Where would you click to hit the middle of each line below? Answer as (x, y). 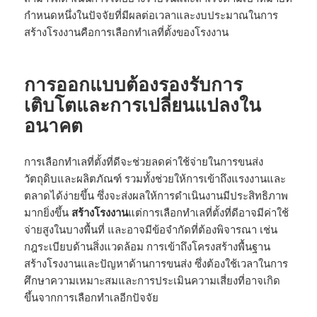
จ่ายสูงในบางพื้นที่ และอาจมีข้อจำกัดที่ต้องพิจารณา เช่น (151, 229)
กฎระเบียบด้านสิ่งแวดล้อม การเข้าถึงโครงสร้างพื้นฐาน (148, 246)
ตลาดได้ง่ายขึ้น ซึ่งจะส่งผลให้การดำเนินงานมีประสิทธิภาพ (156, 195)
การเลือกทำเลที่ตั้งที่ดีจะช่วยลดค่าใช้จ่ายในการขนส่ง (144, 161)
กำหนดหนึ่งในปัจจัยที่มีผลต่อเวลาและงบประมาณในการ (151, 15)
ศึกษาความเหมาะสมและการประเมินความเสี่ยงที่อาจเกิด (152, 280)
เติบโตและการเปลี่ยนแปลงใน (143, 104)
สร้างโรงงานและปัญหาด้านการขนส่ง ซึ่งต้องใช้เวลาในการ (156, 263)
